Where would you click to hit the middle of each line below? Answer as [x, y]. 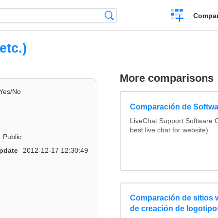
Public [12, 136]
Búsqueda [131, 15]
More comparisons [167, 78]
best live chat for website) [169, 130]
